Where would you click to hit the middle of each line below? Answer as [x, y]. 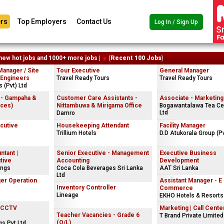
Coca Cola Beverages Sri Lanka [100, 168]
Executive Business [188, 153]
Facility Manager [182, 125]
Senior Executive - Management [103, 153]
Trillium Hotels [76, 133]
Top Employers [42, 21]
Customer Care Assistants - [97, 98]
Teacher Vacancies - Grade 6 [98, 215]
